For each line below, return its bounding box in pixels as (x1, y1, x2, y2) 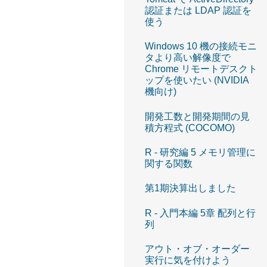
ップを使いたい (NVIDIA (145, 75, 249, 86)
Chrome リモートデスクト (145, 64, 257, 74)
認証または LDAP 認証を (145, 5, 252, 15)
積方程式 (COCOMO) (145, 122, 235, 133)
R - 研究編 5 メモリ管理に (145, 147, 256, 158)
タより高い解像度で (145, 52, 231, 63)
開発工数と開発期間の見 (145, 111, 250, 122)
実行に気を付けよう (145, 255, 231, 266)
